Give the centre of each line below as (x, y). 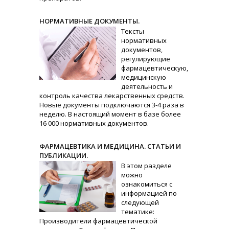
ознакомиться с (147, 184)
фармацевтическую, (155, 68)
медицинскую (144, 77)
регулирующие (146, 59)
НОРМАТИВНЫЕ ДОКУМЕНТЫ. (90, 21)
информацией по (149, 193)
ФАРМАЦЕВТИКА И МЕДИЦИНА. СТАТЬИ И (110, 146)
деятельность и (147, 86)
